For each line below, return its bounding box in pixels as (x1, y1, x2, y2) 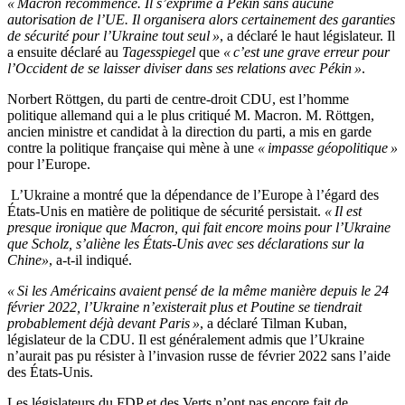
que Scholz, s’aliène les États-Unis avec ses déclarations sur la (7, 236, 364, 252)
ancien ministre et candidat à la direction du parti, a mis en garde (7, 124, 372, 140)
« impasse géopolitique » (258, 140, 398, 156)
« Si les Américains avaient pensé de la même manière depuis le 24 (7, 283, 389, 299)
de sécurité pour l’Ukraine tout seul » (7, 28, 220, 44)
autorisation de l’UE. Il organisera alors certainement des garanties (7, 12, 395, 28)
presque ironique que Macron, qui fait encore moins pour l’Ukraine (7, 220, 391, 236)
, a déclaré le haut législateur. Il (220, 28, 395, 44)
